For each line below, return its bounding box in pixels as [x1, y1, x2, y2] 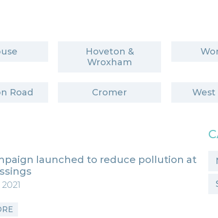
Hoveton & [85, 46, 134, 57]
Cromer [92, 87, 127, 98]
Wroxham [87, 57, 132, 68]
